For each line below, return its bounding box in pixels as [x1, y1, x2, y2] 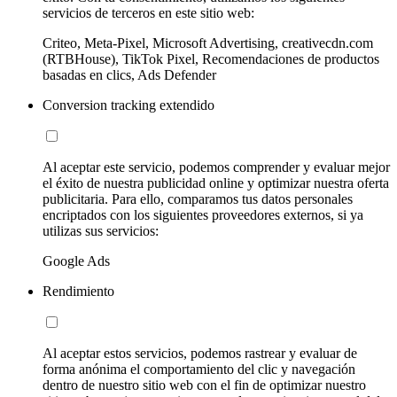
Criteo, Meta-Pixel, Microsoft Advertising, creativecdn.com [43, 35, 373, 51]
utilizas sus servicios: [43, 223, 159, 239]
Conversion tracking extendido [43, 97, 214, 113]
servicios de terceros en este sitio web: [43, 5, 254, 21]
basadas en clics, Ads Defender [43, 67, 216, 83]
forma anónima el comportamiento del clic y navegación [43, 362, 355, 378]
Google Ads [43, 253, 110, 269]
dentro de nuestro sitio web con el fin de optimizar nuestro [43, 378, 366, 393]
